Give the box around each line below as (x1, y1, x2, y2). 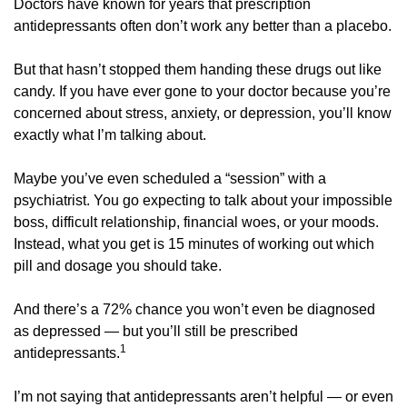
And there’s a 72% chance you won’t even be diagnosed (14, 302, 375, 317)
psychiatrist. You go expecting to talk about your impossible (14, 193, 392, 208)
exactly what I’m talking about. (14, 127, 206, 143)
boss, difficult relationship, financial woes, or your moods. (14, 214, 379, 230)
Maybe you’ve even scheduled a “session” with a (14, 171, 326, 186)
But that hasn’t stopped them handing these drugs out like (14, 62, 382, 77)
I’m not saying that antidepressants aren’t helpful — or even (14, 389, 393, 404)
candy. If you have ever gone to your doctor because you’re (14, 84, 391, 99)
